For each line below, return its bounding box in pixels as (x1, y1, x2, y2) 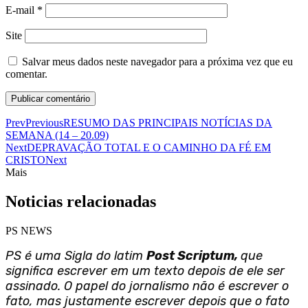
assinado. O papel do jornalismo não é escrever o (5, 278, 289, 294)
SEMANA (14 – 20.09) (5, 129, 109, 142)
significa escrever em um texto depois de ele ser (5, 263, 285, 279)
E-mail (5, 4, 37, 16)
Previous (25, 117, 63, 129)
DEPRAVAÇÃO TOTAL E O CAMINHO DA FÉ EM (27, 142, 271, 154)
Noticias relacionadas (5, 192, 156, 211)
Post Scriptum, (146, 248, 241, 264)
